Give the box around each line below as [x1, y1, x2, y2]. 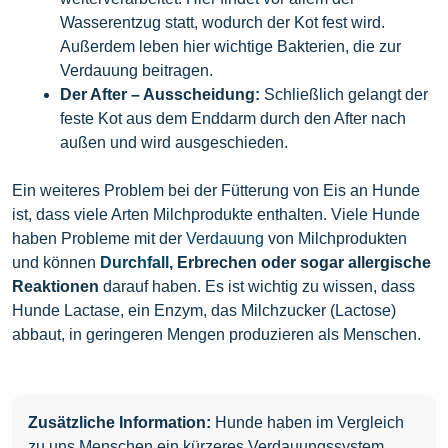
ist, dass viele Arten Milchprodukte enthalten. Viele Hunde [12, 206, 420, 223]
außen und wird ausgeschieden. [60, 134, 288, 151]
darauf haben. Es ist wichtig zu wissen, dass [103, 278, 415, 295]
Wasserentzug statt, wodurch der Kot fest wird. [60, 14, 385, 31]
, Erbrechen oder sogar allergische [169, 254, 431, 271]
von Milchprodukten [268, 230, 407, 247]
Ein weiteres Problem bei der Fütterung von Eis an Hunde [12, 182, 420, 199]
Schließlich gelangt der [264, 86, 428, 103]
